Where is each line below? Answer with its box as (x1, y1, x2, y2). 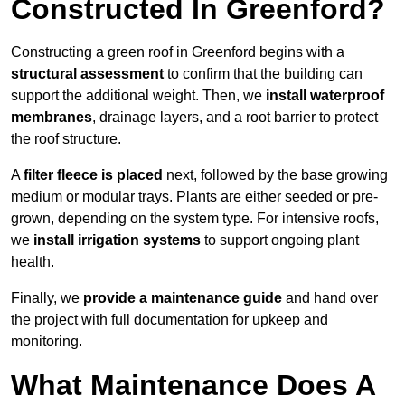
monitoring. (11, 334, 82, 350)
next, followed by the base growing (163, 167, 388, 184)
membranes (11, 109, 92, 126)
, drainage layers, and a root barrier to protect (92, 109, 378, 126)
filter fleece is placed (24, 167, 163, 184)
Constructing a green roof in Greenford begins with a (11, 44, 344, 61)
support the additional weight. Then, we (11, 88, 266, 104)
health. (11, 254, 54, 270)
